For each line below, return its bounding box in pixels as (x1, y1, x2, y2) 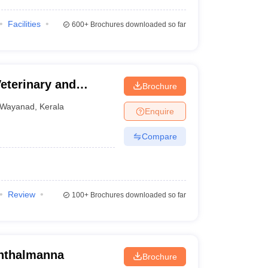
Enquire (144, 106, 174, 116)
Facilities (7, 19, 41, 29)
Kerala (39, 101, 65, 111)
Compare (141, 131, 177, 141)
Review (7, 190, 35, 199)
